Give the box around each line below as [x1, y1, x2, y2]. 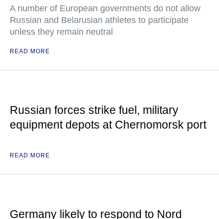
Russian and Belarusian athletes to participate [10, 15, 189, 25]
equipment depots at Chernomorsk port [10, 118, 206, 131]
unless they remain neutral [10, 27, 113, 37]
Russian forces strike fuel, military [10, 104, 178, 116]
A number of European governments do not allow [10, 3, 200, 13]
